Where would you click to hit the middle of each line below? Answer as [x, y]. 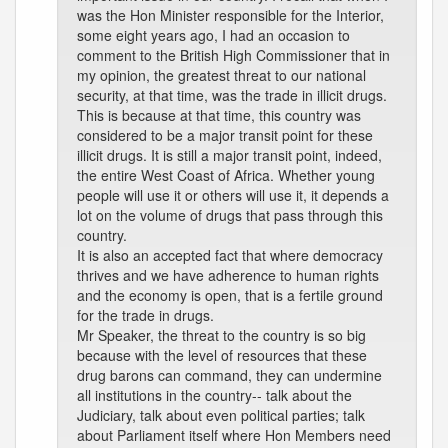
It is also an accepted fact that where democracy [230, 255]
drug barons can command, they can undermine [229, 375]
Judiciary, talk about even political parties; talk [221, 415]
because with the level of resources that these [222, 355]
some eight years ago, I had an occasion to [213, 35]
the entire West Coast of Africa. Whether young [226, 175]
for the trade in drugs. [145, 315]
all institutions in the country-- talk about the [214, 395]
